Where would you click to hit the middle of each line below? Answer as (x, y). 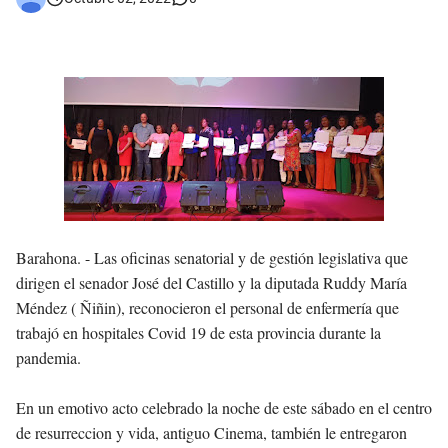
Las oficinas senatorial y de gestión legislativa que (251, 258)
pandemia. (48, 358)
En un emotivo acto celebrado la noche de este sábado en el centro (224, 408)
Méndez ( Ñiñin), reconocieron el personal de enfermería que (207, 308)
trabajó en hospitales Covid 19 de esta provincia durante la (198, 333)
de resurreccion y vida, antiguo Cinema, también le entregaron (211, 433)
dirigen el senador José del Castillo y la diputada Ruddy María (211, 283)
